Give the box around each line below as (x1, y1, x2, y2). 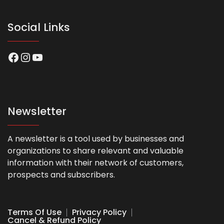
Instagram (19, 48, 82, 65)
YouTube (31, 48, 83, 65)
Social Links (7, 19, 70, 34)
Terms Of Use (7, 206, 61, 218)
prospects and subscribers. (7, 168, 115, 180)
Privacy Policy (72, 206, 126, 218)
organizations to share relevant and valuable (7, 144, 183, 156)
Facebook (7, 48, 65, 65)
